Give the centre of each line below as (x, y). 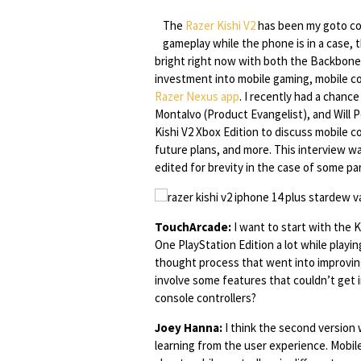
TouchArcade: (193, 227)
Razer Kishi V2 (220, 25)
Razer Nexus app (197, 96)
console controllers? (205, 298)
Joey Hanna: (189, 328)
